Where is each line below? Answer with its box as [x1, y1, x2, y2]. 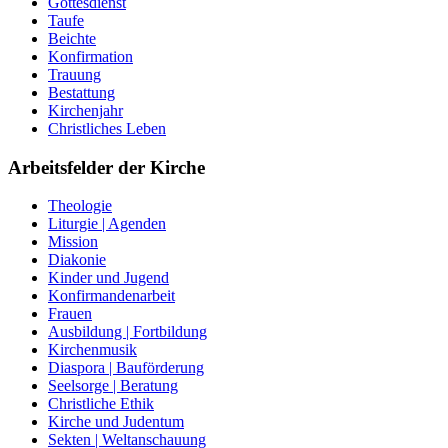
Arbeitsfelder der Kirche [8, 156, 205, 178]
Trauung [48, 65, 101, 83]
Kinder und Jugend [48, 269, 169, 287]
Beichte [48, 29, 96, 47]
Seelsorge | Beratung [48, 377, 178, 395]
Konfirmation [48, 47, 133, 65]
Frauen [48, 305, 92, 323]
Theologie [48, 197, 112, 215]
